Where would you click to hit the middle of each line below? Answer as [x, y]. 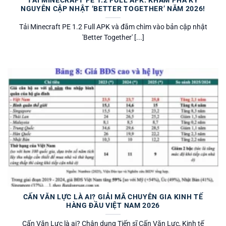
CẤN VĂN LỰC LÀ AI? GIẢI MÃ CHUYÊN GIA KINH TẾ [113, 197]
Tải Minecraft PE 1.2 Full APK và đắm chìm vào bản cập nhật [113, 26]
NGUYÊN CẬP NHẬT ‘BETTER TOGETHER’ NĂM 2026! [113, 8]
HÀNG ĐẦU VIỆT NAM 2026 [113, 206]
